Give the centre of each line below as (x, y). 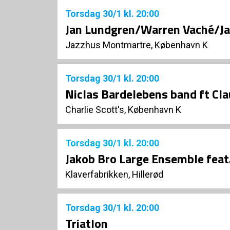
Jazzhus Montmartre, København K (137, 45)
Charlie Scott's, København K (123, 110)
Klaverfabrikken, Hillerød (114, 175)
